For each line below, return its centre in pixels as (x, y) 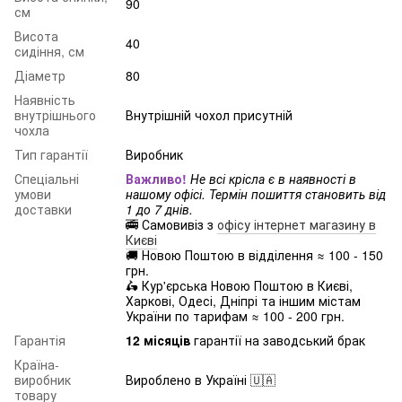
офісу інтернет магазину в (297, 224)
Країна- (37, 364)
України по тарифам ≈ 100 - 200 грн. (235, 315)
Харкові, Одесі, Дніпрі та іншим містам (243, 300)
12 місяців (158, 340)
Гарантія (40, 340)
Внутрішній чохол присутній (209, 114)
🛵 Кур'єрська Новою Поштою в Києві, (239, 285)
